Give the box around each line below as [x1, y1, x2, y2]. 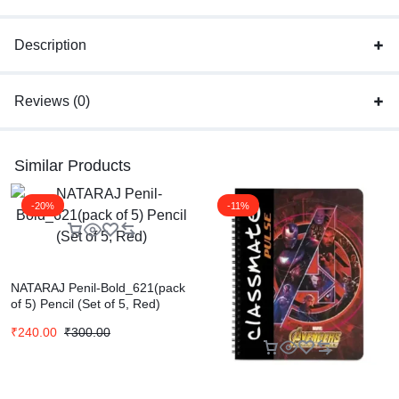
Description [14, 37, 86, 53]
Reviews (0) [14, 94, 90, 109]
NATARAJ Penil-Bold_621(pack [11, 281, 185, 295]
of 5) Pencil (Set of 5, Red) [11, 297, 160, 311]
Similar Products [14, 157, 131, 175]
